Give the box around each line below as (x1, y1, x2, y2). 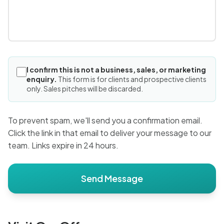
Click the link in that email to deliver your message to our (8, 127, 211, 138)
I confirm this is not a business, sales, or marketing (26, 65, 206, 74)
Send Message (81, 172, 143, 184)
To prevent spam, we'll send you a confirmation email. (8, 115, 202, 125)
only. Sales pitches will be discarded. (26, 84, 143, 93)
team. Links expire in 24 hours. (8, 140, 118, 150)
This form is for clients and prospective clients (58, 74, 206, 83)
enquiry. (26, 74, 57, 83)
